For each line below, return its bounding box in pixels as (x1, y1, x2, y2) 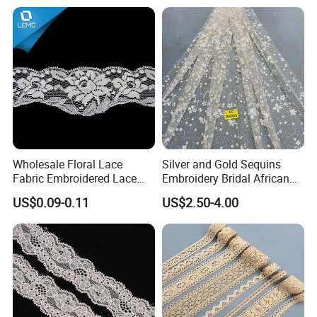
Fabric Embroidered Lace (13, 171, 137, 187)
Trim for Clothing (13, 185, 98, 201)
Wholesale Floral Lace (13, 156, 123, 173)
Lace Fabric (161, 185, 220, 201)
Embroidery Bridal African (161, 171, 289, 187)
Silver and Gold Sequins (161, 156, 281, 173)
